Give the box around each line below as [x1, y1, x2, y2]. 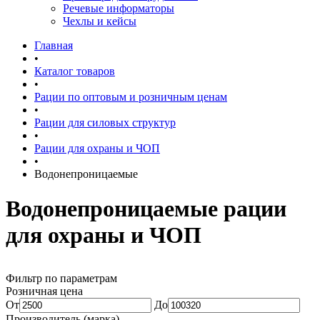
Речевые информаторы [63, 2, 174, 14]
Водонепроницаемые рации [6, 196, 286, 222]
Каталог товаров [34, 65, 115, 77]
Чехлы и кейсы [63, 15, 136, 27]
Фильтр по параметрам [6, 272, 117, 285]
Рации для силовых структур [34, 116, 176, 129]
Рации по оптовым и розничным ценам [34, 91, 227, 103]
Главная [34, 39, 73, 51]
